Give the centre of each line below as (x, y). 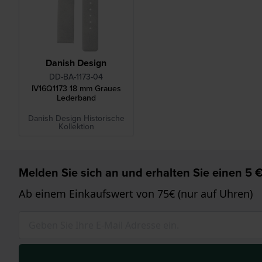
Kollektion (76, 127)
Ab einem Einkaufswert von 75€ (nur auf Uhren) (136, 194)
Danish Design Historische (76, 119)
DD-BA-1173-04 (76, 77)
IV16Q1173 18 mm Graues (76, 89)
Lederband (76, 98)
